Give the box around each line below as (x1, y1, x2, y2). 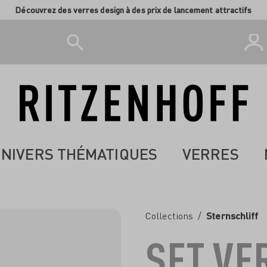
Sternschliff (206, 210, 259, 221)
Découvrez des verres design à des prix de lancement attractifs (15, 5, 252, 15)
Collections (145, 210, 194, 222)
